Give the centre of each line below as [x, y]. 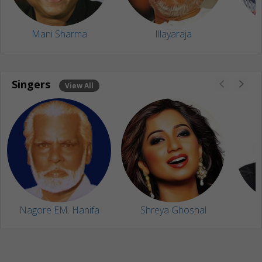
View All [79, 86]
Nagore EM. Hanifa [59, 210]
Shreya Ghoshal [173, 210]
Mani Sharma [59, 34]
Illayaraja [173, 34]
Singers [32, 85]
